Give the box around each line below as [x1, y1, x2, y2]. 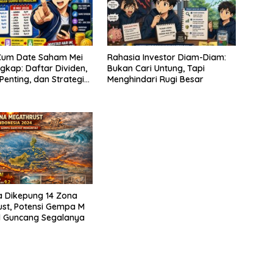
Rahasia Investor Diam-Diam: [107, 51, 226, 63]
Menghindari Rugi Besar [107, 73, 204, 85]
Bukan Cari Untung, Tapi [107, 62, 205, 74]
